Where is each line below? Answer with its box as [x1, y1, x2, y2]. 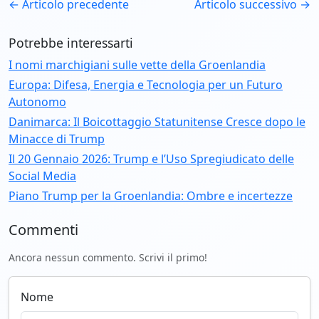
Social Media [9, 167, 76, 184]
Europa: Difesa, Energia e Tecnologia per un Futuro [9, 76, 283, 93]
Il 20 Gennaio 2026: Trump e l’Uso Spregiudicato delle [9, 150, 294, 167]
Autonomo [9, 93, 66, 110]
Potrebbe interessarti [9, 33, 133, 51]
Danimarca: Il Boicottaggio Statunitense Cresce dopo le [9, 113, 305, 130]
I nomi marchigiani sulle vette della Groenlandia [9, 56, 266, 73]
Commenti [9, 219, 78, 239]
